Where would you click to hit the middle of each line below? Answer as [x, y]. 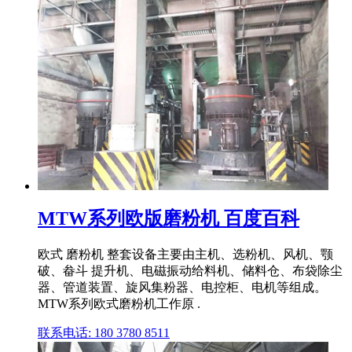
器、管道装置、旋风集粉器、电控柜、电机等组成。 [182, 288]
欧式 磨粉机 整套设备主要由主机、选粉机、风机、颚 [185, 255]
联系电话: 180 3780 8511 [104, 333]
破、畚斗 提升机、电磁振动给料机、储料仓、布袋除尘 [190, 271]
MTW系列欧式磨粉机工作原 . [119, 304]
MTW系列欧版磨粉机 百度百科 [169, 219]
